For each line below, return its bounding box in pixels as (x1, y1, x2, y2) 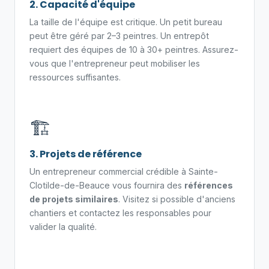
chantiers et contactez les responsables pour (29, 208, 211, 218)
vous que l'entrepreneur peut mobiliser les (29, 58, 200, 68)
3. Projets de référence (29, 147, 142, 161)
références (184, 180, 233, 190)
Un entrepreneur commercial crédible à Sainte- (29, 166, 218, 177)
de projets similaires (29, 194, 118, 204)
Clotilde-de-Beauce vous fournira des (29, 180, 184, 190)
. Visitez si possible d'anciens (118, 194, 235, 204)
